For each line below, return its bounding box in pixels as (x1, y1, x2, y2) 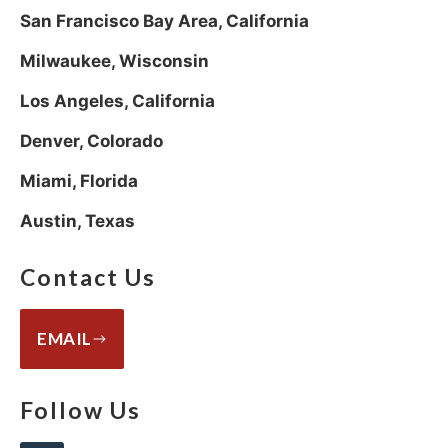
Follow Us (20, 395, 141, 424)
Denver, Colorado (20, 130, 163, 151)
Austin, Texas (20, 210, 135, 231)
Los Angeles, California (20, 90, 215, 111)
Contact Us (20, 262, 156, 291)
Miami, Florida (20, 170, 138, 191)
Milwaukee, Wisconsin (20, 50, 209, 71)
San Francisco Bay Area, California (20, 10, 309, 31)
